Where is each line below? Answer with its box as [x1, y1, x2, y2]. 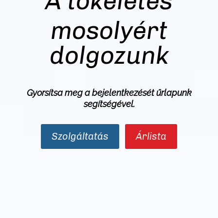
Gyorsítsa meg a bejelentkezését [26, 87, 156, 98]
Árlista [136, 130, 166, 142]
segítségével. [83, 98, 135, 109]
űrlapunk [156, 87, 192, 98]
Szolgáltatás [52, 130, 109, 142]
